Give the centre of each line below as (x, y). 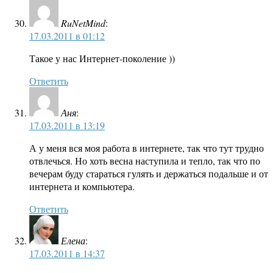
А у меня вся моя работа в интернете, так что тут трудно (147, 148)
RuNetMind (83, 23)
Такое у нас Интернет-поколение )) (102, 58)
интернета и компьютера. (82, 186)
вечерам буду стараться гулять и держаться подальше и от (149, 174)
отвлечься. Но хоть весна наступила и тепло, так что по (145, 161)
